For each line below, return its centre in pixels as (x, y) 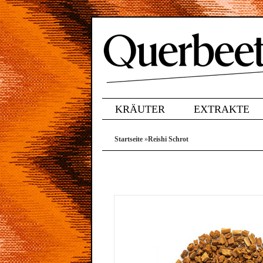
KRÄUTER (140, 109)
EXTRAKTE (222, 109)
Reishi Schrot (168, 139)
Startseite (129, 139)
